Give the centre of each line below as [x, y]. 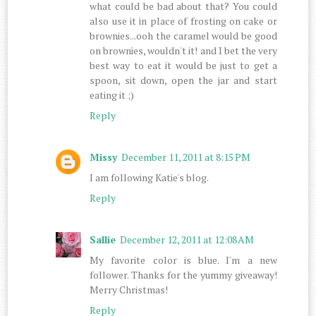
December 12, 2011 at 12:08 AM [187, 239]
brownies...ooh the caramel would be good [183, 35]
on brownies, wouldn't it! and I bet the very [183, 50]
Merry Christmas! [129, 289]
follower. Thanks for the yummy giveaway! [183, 274]
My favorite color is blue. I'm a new [183, 260]
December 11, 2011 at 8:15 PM [186, 157]
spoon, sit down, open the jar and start [183, 80]
